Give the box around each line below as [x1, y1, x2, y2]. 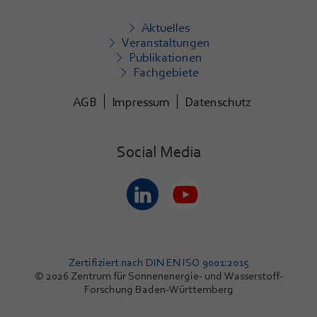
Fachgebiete [132, 64, 199, 79]
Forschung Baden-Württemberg [83, 283, 234, 296]
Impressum [112, 94, 170, 109]
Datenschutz [185, 94, 251, 109]
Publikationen [129, 50, 202, 64]
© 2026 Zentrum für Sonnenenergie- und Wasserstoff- [34, 270, 283, 282]
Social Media [116, 142, 201, 161]
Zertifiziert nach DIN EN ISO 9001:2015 [68, 256, 249, 269]
